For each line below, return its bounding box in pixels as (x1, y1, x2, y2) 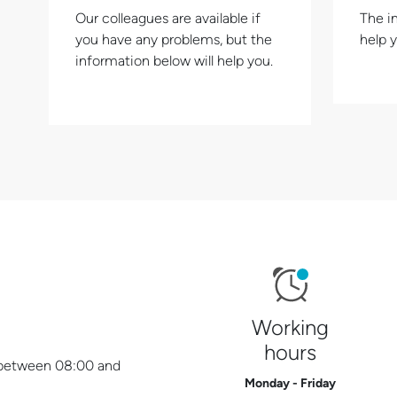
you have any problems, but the (75, 30, 272, 48)
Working (252, 314, 330, 340)
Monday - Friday (245, 375, 337, 391)
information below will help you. (75, 51, 273, 69)
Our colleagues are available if (75, 9, 261, 27)
